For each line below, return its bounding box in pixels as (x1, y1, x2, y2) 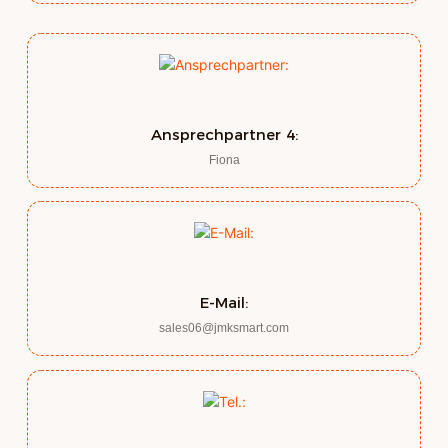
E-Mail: (200, 293, 248, 313)
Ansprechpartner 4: (150, 124, 298, 144)
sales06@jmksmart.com (159, 321, 289, 336)
